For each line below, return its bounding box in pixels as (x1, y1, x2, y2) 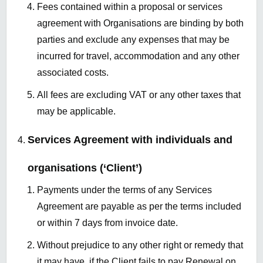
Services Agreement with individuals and (28, 134, 232, 146)
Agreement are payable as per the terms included (37, 201, 241, 212)
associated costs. (37, 68, 109, 78)
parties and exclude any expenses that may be (37, 35, 230, 45)
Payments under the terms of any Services (37, 185, 212, 195)
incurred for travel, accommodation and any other (37, 51, 240, 62)
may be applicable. (37, 106, 116, 117)
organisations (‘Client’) (28, 162, 142, 174)
